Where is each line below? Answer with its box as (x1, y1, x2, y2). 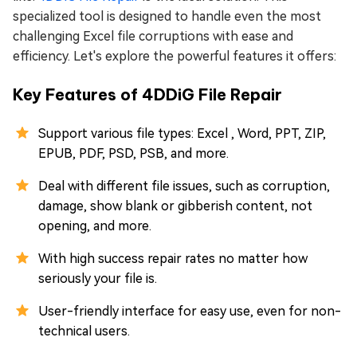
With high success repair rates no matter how (38, 251, 308, 267)
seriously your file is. (38, 271, 157, 287)
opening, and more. (38, 218, 151, 234)
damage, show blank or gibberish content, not (38, 198, 312, 214)
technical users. (38, 324, 130, 339)
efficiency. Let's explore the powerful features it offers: (13, 49, 336, 65)
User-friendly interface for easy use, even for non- (38, 304, 341, 320)
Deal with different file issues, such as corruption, (38, 178, 330, 194)
